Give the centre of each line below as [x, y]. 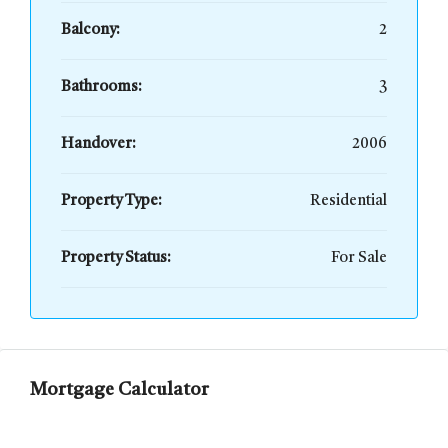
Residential [348, 201]
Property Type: [111, 201]
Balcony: [90, 30]
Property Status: [116, 258]
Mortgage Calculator [119, 390]
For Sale [359, 258]
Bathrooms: [101, 87]
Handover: [98, 144]
